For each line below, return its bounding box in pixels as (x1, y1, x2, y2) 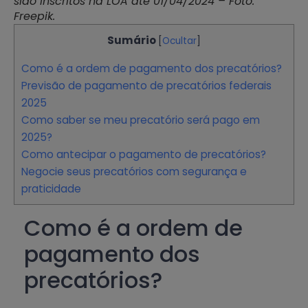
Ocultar (162, 34, 197, 47)
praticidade (21, 181, 87, 196)
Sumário (107, 32, 156, 47)
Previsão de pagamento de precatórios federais (21, 78, 272, 93)
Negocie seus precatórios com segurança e (21, 164, 247, 179)
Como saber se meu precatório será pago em (21, 112, 260, 127)
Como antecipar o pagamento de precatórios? (21, 146, 266, 162)
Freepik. (14, 8, 55, 24)
